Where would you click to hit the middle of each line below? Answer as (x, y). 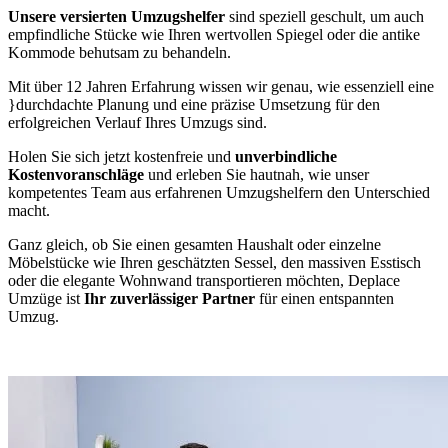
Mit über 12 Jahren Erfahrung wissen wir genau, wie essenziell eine (221, 86)
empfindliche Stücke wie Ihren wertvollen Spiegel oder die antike (214, 34)
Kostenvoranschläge (76, 174)
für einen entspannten (324, 298)
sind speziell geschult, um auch (326, 16)
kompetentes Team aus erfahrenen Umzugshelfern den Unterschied (219, 192)
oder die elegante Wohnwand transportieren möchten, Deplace (204, 280)
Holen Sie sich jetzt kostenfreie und (121, 156)
